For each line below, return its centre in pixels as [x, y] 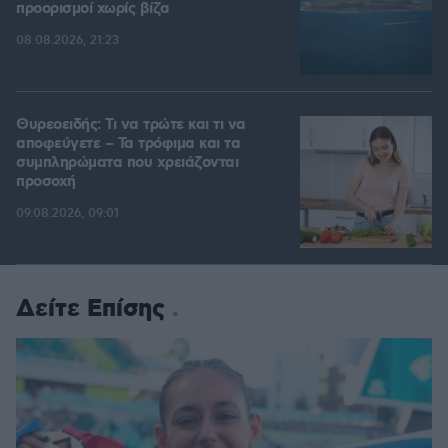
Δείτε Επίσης [90, 309]
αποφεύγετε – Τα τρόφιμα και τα [128, 144]
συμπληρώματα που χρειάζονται [127, 163]
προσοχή [46, 182]
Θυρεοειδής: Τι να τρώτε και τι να [131, 125]
